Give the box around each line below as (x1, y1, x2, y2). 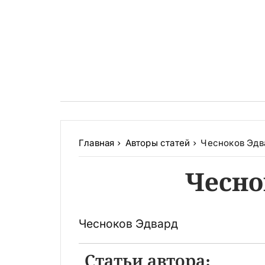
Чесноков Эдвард (79, 216, 178, 231)
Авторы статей (125, 137, 190, 149)
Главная (79, 137, 115, 149)
